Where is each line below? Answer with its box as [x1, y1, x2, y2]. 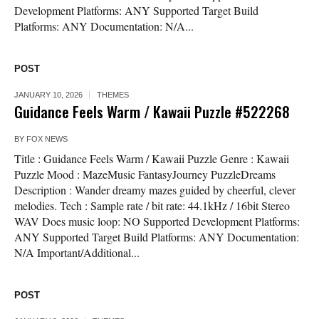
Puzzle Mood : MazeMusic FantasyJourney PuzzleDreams [14, 167, 276, 182]
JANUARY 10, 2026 [14, 90, 83, 100]
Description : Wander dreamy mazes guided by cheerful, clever [14, 182, 296, 198]
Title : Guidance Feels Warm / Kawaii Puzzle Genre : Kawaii [14, 151, 289, 167]
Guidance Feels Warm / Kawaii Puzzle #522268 [14, 100, 290, 123]
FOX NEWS [26, 135, 68, 144]
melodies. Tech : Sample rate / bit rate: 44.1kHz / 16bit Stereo [14, 198, 290, 214]
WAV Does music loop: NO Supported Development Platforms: [14, 214, 300, 229]
